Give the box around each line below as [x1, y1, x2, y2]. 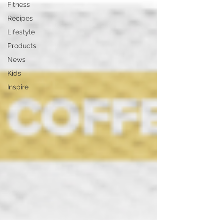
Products [7, 42, 36, 50]
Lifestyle [7, 28, 35, 36]
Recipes [7, 14, 33, 23]
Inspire [7, 83, 28, 91]
